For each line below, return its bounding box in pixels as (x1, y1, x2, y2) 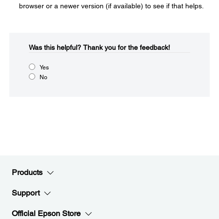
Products (12, 168, 43, 177)
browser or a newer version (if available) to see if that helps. (19, 2, 204, 10)
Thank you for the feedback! (83, 44, 170, 51)
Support (12, 188, 40, 197)
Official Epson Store (12, 209, 81, 218)
